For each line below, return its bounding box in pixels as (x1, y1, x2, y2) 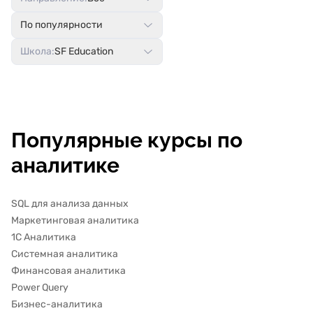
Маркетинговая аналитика (11, 214, 139, 226)
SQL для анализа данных (11, 198, 129, 210)
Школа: (20, 45, 54, 57)
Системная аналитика (11, 248, 118, 260)
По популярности (20, 19, 103, 31)
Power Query (11, 282, 68, 293)
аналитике (11, 153, 119, 177)
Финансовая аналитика (11, 265, 126, 277)
